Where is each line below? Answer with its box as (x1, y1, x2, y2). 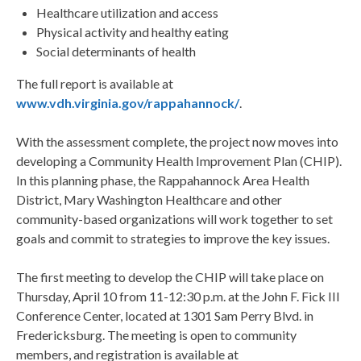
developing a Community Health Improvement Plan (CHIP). (16, 153, 342, 169)
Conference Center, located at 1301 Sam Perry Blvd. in (16, 308, 313, 324)
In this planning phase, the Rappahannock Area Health (16, 172, 309, 189)
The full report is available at (16, 76, 173, 92)
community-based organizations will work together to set (16, 211, 333, 227)
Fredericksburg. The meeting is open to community (16, 327, 297, 343)
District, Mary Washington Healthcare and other (16, 192, 282, 208)
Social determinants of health (36, 44, 196, 60)
